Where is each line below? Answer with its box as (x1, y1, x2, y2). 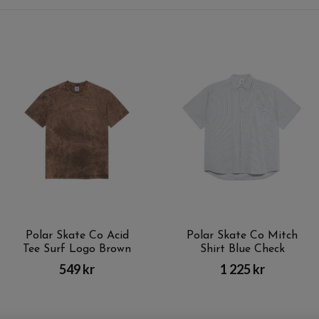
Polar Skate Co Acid (25, 229, 129, 241)
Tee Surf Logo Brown (23, 243, 131, 255)
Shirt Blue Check (199, 243, 285, 255)
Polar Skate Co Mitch (187, 229, 298, 241)
